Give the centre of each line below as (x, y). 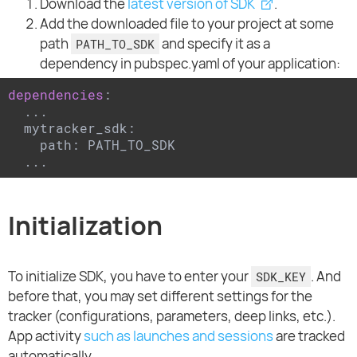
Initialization (85, 226)
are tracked (309, 336)
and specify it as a (215, 43)
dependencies (56, 94)
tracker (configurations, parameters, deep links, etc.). (172, 316)
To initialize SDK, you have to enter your (129, 277)
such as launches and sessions (178, 336)
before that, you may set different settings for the (160, 296)
